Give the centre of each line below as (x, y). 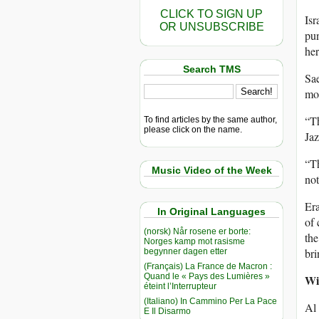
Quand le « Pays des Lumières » (207, 276)
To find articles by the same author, (210, 119)
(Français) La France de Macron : (208, 266)
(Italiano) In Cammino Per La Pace (210, 301)
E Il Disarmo (167, 311)
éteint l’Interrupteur (180, 286)
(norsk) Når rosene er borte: (197, 231)
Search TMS (211, 69)
